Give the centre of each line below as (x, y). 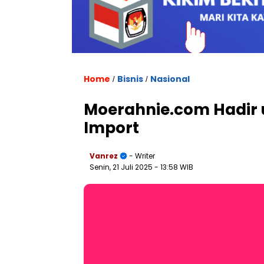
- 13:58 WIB (174, 167)
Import (111, 128)
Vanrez (104, 156)
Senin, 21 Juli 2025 (122, 167)
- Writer (141, 156)
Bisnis (130, 79)
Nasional (170, 79)
